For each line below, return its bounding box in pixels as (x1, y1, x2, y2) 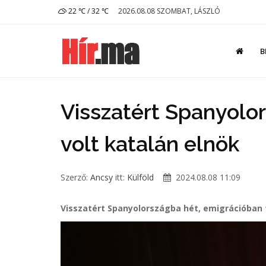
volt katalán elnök (61, 131, 239, 156)
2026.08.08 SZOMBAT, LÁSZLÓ (118, 6, 220, 16)
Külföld (127, 172, 154, 183)
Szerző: (61, 172, 90, 183)
